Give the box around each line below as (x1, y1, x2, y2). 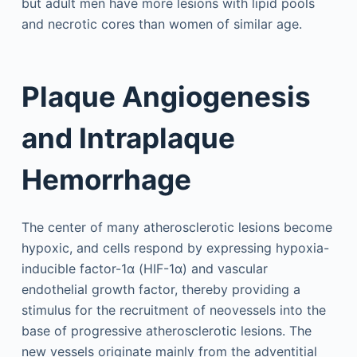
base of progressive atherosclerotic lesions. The (21, 322, 312, 339)
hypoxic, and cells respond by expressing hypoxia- (21, 239, 329, 256)
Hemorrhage (21, 163, 191, 197)
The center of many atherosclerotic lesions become (21, 218, 332, 235)
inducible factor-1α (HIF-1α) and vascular (21, 260, 268, 277)
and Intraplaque (21, 121, 235, 155)
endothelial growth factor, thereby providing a (21, 280, 300, 297)
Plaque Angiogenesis (21, 80, 311, 114)
